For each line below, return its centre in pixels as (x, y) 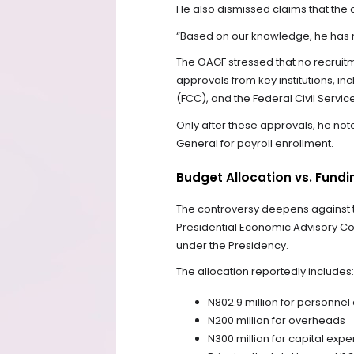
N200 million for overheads (277, 321)
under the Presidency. (232, 246)
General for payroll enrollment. (255, 143)
